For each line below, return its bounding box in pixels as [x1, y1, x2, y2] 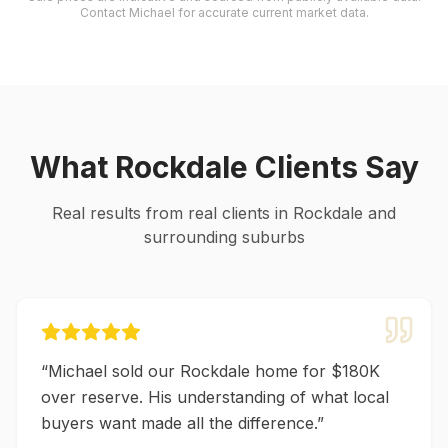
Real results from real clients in [52, 203, 293, 223]
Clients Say [247, 149, 419, 185]
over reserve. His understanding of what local [41, 387, 389, 407]
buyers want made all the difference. [41, 413, 317, 433]
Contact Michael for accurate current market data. [79, 5, 369, 20]
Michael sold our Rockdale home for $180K [48, 361, 380, 381]
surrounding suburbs [143, 227, 305, 247]
